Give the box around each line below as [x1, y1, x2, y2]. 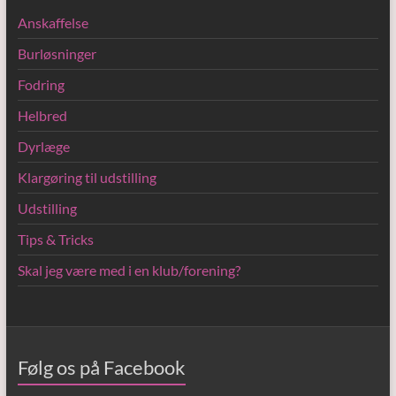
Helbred [17, 107, 67, 124]
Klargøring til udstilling [17, 169, 156, 186]
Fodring [17, 76, 65, 93]
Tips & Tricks [17, 231, 94, 247]
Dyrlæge [17, 138, 70, 155]
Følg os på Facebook [17, 355, 186, 379]
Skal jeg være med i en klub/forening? [17, 262, 240, 278]
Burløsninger [17, 45, 96, 62]
